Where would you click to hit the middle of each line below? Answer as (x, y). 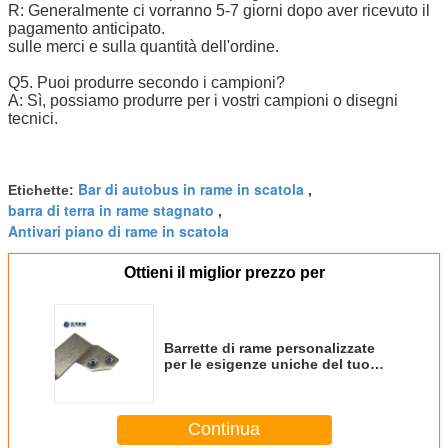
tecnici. (33, 118)
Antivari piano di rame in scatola (118, 230)
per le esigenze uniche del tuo (267, 363)
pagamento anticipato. (86, 28)
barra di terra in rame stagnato (111, 209)
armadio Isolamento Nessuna (263, 379)
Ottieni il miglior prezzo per (224, 272)
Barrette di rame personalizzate (269, 347)
